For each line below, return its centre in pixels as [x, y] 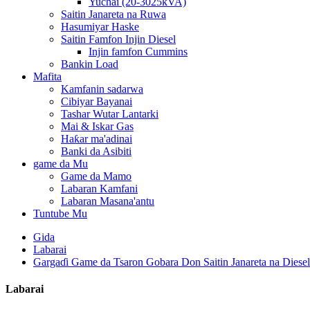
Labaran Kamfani [99, 189]
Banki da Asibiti [96, 151]
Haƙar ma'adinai [97, 139]
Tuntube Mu [60, 213]
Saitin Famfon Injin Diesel [118, 39]
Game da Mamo [96, 176]
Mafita [47, 76]
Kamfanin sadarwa [102, 89]
